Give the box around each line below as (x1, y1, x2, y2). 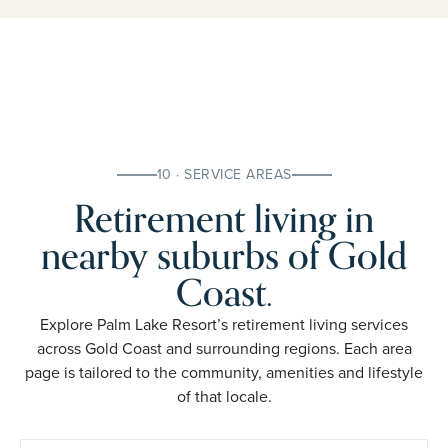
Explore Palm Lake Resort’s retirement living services (40, 312, 408, 336)
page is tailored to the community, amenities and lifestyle (25, 360, 423, 384)
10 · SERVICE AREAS (156, 163, 292, 185)
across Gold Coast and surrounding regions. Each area (36, 336, 412, 360)
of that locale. (176, 384, 272, 408)
